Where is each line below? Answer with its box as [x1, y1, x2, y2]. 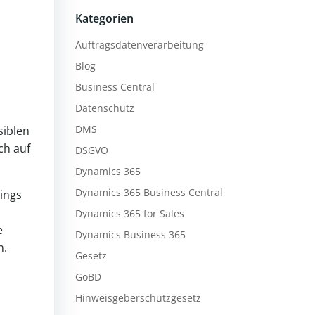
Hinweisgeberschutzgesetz [75, 291, 201, 304]
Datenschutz [75, 101, 134, 115]
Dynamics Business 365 [75, 228, 186, 241]
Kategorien [75, 11, 134, 26]
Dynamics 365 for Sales [75, 207, 184, 220]
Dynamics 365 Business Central [75, 186, 223, 199]
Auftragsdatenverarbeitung [75, 38, 204, 51]
